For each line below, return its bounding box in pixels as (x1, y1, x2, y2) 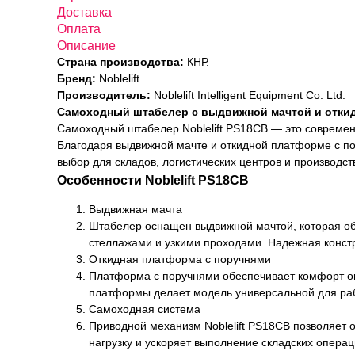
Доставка (57, 6, 112, 19)
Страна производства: (57, 55, 184, 68)
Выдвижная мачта (89, 203, 182, 216)
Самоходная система (89, 303, 200, 315)
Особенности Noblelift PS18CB (57, 173, 249, 187)
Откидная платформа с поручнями (89, 253, 271, 265)
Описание (57, 39, 116, 52)
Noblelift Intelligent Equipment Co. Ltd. (151, 89, 345, 101)
